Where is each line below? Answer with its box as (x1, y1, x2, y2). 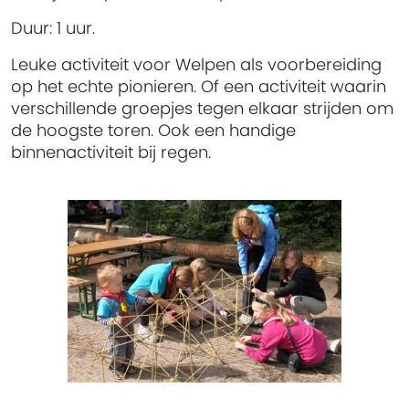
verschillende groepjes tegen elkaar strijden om (11, 97, 393, 121)
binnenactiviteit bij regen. (11, 141, 211, 164)
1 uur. (52, 16, 95, 40)
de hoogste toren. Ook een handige (11, 119, 296, 142)
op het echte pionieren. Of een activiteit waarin (11, 75, 386, 99)
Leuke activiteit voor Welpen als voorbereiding (11, 53, 382, 77)
